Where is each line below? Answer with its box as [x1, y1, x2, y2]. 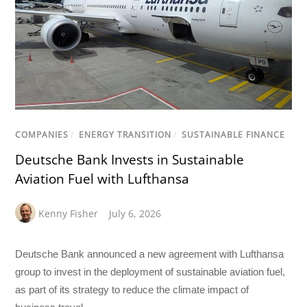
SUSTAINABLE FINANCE [182, 128, 286, 140]
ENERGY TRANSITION [79, 128, 172, 140]
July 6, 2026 [109, 206, 162, 220]
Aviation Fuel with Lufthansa [15, 169, 190, 188]
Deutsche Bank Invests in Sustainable [15, 150, 245, 169]
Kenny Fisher [38, 206, 99, 220]
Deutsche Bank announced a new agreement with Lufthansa [15, 247, 284, 260]
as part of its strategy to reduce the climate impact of [15, 283, 249, 295]
